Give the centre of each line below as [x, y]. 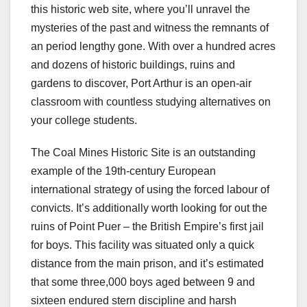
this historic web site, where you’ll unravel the [140, 9]
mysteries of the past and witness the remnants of [150, 27]
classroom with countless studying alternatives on [151, 101]
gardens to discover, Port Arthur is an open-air [141, 83]
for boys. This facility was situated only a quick [143, 245]
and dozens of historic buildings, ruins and [133, 64]
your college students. [84, 120]
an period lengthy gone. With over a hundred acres [153, 46]
